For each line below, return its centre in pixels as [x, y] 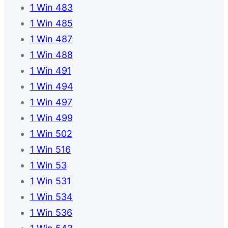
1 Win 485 [51, 23]
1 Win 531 [50, 181]
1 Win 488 [51, 55]
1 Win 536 [51, 213]
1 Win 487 [51, 39]
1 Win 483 [51, 8]
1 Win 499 [51, 118]
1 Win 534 [51, 197]
